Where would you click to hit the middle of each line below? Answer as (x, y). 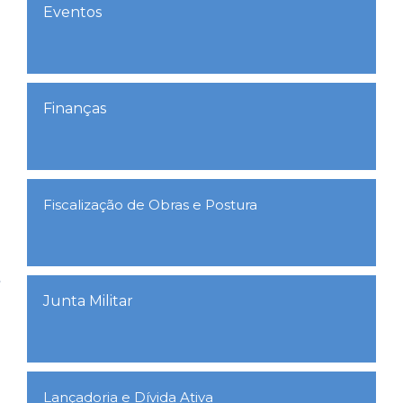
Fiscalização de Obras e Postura (150, 205)
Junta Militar (88, 301)
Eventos (72, 12)
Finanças (75, 108)
